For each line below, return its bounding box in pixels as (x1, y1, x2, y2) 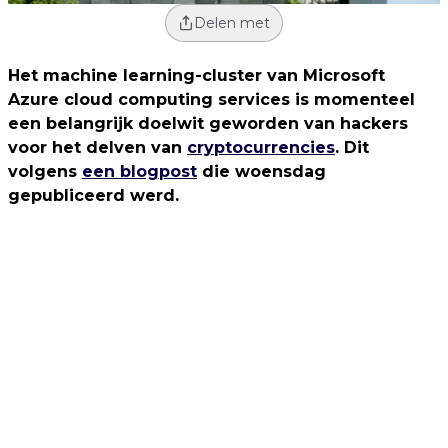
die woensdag (197, 162, 326, 182)
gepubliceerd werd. (8, 186, 179, 206)
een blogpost (82, 162, 197, 182)
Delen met (194, 14, 270, 33)
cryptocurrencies (187, 138, 335, 158)
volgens (8, 162, 82, 182)
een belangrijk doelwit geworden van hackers (8, 114, 408, 134)
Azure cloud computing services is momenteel (8, 90, 415, 110)
